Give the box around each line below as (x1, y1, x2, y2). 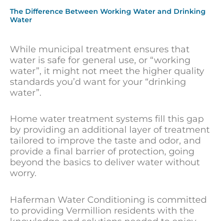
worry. (10, 168, 37, 179)
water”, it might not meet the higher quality (10, 65, 204, 76)
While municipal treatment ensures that (10, 43, 189, 55)
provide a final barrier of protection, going (10, 146, 194, 157)
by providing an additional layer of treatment (10, 124, 210, 136)
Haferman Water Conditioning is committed (10, 194, 207, 205)
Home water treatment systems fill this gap (10, 113, 204, 125)
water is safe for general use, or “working (10, 54, 190, 66)
